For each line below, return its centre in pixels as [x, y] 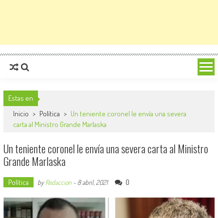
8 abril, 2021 [92, 182]
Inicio [21, 114]
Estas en [20, 98]
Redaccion [58, 182]
